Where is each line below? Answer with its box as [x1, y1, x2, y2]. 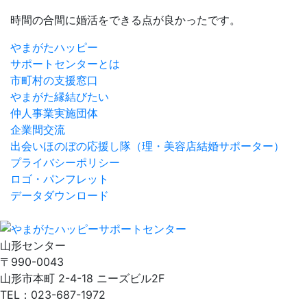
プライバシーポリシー [10, 155, 120, 169]
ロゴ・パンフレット [10, 171, 109, 186]
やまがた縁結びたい [10, 89, 109, 103]
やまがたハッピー [10, 40, 98, 54]
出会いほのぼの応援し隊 [10, 138, 131, 153]
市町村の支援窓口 [10, 73, 98, 87]
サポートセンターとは [10, 56, 120, 71]
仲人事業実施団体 [10, 106, 98, 120]
